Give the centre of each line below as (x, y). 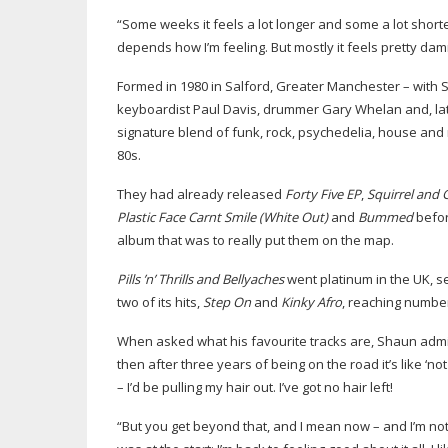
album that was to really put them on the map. (255, 240)
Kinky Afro (311, 302)
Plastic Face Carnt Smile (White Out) (222, 217)
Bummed (385, 217)
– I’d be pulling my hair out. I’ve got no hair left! (255, 387)
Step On (227, 302)
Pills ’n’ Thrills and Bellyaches (202, 279)
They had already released (201, 194)
